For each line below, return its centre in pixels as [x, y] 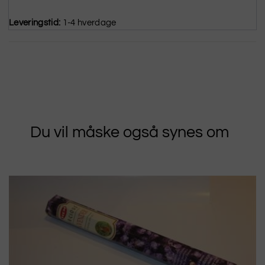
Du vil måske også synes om [130, 132]
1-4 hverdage [90, 22]
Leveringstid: [35, 22]
